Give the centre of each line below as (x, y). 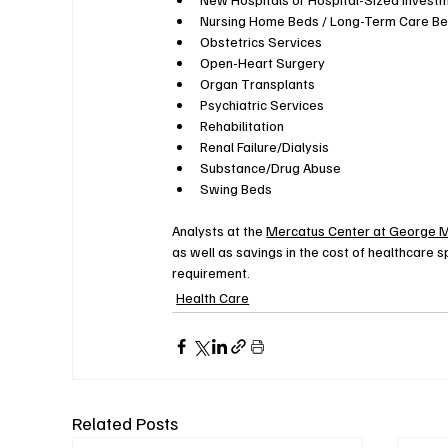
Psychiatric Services (262, 105)
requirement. (211, 273)
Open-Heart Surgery (263, 63)
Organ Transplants (258, 84)
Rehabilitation (242, 126)
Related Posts (125, 423)
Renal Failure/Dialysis (265, 147)
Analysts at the (219, 231)
